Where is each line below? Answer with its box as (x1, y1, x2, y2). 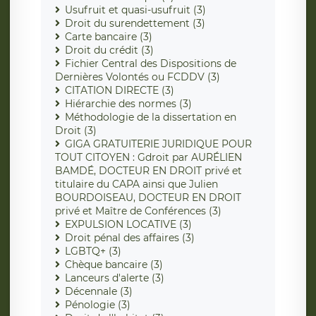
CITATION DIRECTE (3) (65, 84, 174, 97)
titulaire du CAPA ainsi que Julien (55, 178, 218, 191)
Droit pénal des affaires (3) (65, 231, 195, 245)
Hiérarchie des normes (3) (65, 97, 192, 111)
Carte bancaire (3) (65, 30, 152, 44)
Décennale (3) (65, 285, 133, 298)
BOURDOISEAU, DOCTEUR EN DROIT (55, 191, 241, 205)
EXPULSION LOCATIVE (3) (65, 218, 192, 231)
